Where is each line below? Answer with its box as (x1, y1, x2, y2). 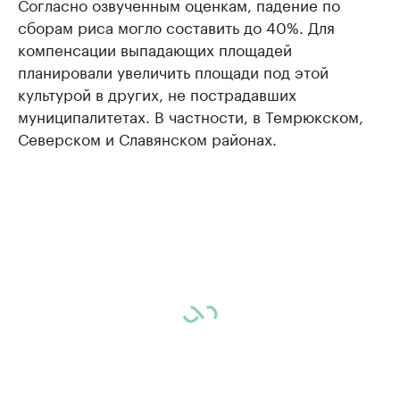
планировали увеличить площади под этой (18, 59, 329, 82)
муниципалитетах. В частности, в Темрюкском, (18, 104, 363, 127)
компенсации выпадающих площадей (18, 37, 292, 60)
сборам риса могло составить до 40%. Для (18, 14, 335, 37)
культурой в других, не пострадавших (18, 81, 296, 104)
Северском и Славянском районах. (18, 126, 277, 149)
